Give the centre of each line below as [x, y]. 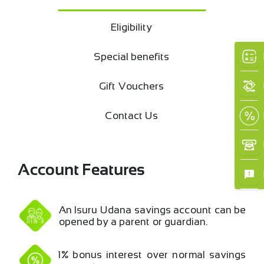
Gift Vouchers [132, 86]
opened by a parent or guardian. [133, 221]
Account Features [81, 171]
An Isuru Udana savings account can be [153, 209]
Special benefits [132, 56]
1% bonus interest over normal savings [153, 254]
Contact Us [132, 115]
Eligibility [132, 27]
